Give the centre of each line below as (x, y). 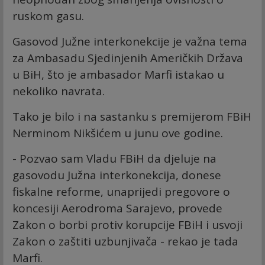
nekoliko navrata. (59, 91)
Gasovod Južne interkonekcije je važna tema (130, 42)
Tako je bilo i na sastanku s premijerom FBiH (132, 117)
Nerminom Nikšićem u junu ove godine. (118, 133)
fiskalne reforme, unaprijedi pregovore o (121, 192)
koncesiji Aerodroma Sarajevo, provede (117, 209)
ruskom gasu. (48, 16)
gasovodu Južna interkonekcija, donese (117, 175)
